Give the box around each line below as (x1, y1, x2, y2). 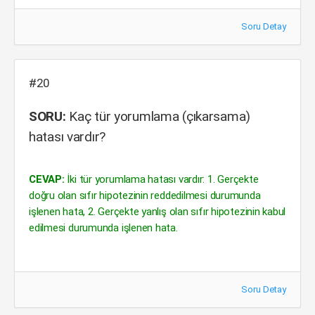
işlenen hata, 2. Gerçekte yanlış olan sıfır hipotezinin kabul (29, 205, 286, 218)
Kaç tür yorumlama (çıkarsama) (65, 108, 251, 124)
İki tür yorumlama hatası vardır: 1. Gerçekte (64, 173, 259, 186)
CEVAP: (29, 173, 65, 186)
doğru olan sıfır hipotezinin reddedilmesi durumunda (29, 189, 261, 202)
